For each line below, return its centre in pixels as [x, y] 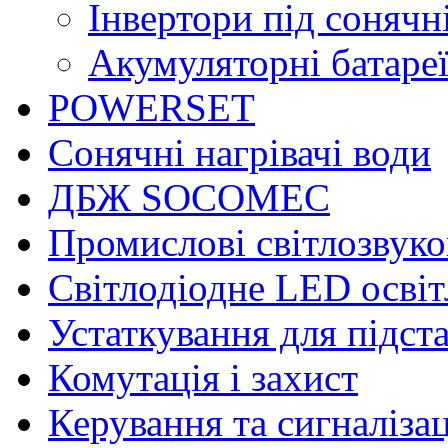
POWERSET [151, 107]
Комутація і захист [203, 377]
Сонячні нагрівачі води [239, 152]
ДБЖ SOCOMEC [189, 197]
